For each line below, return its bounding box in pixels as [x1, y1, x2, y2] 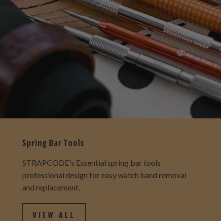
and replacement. [22, 190, 80, 200]
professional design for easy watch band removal [22, 178, 186, 187]
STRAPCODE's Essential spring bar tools [22, 165, 161, 175]
